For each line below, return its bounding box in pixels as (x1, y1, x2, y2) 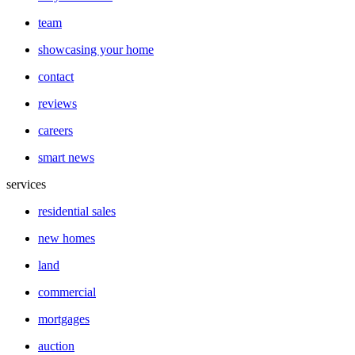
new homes (38, 231, 95, 246)
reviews (38, 97, 77, 111)
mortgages (38, 312, 90, 326)
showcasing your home (38, 43, 154, 57)
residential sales (38, 204, 116, 219)
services (6, 177, 46, 192)
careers (38, 124, 73, 138)
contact (38, 70, 74, 84)
